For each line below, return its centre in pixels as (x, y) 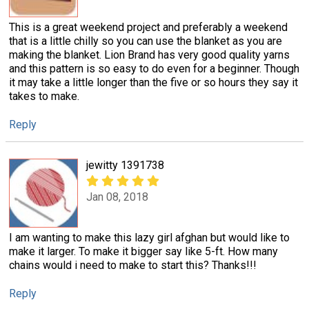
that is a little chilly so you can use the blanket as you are (146, 41)
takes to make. (44, 96)
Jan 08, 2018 (117, 197)
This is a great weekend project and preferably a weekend (148, 27)
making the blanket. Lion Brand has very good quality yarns (149, 54)
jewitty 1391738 (125, 165)
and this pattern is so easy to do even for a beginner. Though (154, 68)
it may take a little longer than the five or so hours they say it (153, 82)
